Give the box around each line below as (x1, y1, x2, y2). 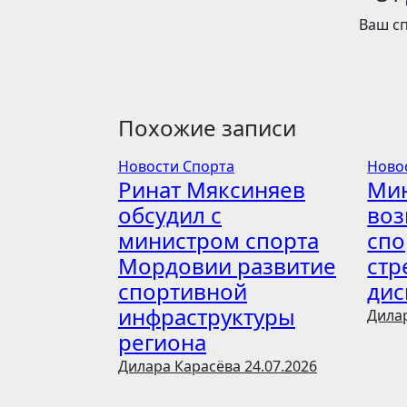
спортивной (118, 276, 247, 306)
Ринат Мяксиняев (118, 174, 305, 204)
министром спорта (118, 225, 319, 255)
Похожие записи (118, 113, 296, 143)
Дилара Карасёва (118, 356, 244, 376)
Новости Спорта (118, 156, 234, 176)
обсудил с (118, 200, 222, 230)
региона (118, 327, 206, 357)
